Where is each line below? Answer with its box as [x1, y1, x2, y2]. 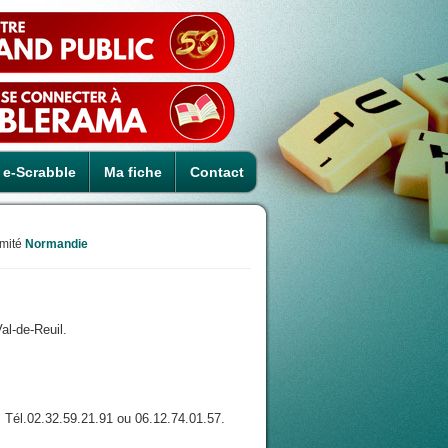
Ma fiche [104, 164, 162, 180]
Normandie [25, 237, 88, 251]
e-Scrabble [3, 164, 76, 180]
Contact [190, 164, 244, 180]
